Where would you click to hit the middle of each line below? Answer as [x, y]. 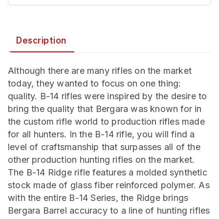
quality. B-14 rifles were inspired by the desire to [108, 96]
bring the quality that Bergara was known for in [105, 109]
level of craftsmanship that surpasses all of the [104, 147]
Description [41, 40]
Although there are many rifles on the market [100, 71]
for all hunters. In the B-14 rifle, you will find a [101, 134]
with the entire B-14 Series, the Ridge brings [98, 198]
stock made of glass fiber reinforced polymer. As [109, 185]
